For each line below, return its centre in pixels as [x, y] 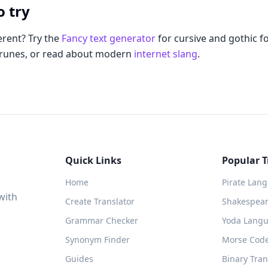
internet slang [166, 54]
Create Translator [100, 201]
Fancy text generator [109, 38]
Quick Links [93, 160]
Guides [79, 259]
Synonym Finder [97, 240]
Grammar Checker [101, 220]
